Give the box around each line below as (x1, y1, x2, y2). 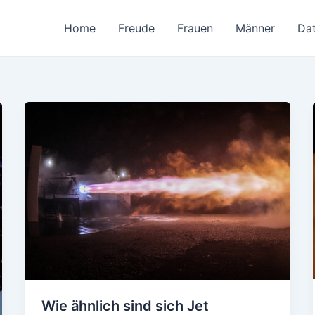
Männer (236, 21, 275, 35)
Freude (118, 21, 155, 35)
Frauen (177, 21, 213, 35)
